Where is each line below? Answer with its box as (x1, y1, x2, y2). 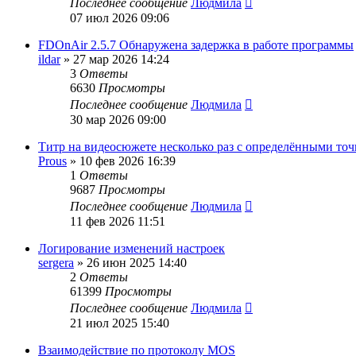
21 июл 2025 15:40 (70, 315, 169, 330)
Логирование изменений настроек (38, 241, 225, 255)
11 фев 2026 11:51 (70, 214, 165, 228)
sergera (38, 255, 74, 269)
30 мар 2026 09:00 (70, 112, 166, 126)
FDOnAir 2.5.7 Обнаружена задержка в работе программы (38, 37, 354, 52)
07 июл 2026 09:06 (70, 10, 169, 25)
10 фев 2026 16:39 (79, 153, 176, 168)
